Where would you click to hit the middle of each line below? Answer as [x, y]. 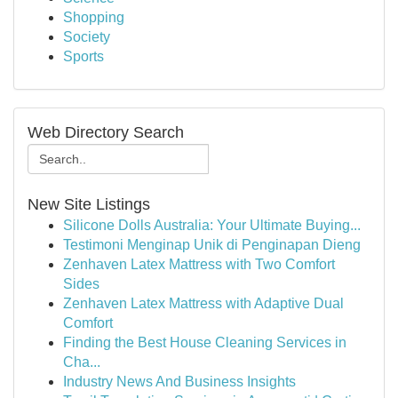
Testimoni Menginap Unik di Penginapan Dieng [212, 245]
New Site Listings [89, 204]
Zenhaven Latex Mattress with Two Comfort [199, 264]
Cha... [82, 362]
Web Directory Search [106, 132]
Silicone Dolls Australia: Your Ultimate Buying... [212, 225]
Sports [84, 56]
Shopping [94, 17]
